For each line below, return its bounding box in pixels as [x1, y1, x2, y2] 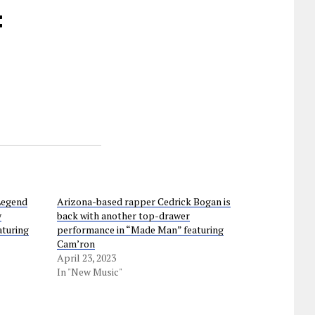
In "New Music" [56, 265, 122, 278]
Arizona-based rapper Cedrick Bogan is [56, 195, 231, 208]
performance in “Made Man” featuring [56, 223, 224, 236]
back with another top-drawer [56, 209, 190, 222]
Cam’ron [56, 237, 95, 250]
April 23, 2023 [56, 251, 116, 264]
